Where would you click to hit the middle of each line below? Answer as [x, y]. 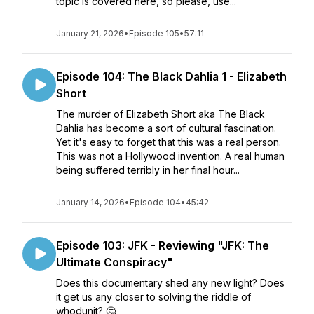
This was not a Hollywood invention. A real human [170, 156]
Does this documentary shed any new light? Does [170, 283]
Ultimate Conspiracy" [115, 262]
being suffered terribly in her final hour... [148, 170]
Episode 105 [154, 33]
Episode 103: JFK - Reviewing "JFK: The [163, 245]
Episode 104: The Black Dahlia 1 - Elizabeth [171, 76]
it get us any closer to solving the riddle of [153, 297]
